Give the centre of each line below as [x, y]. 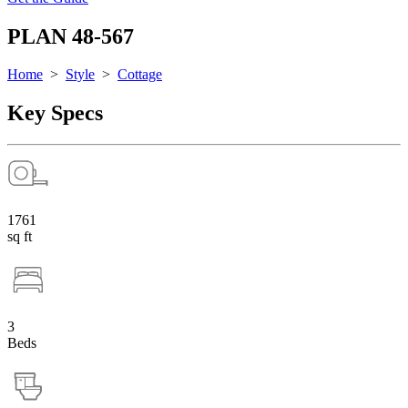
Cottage [140, 75]
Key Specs [55, 113]
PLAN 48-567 [71, 36]
